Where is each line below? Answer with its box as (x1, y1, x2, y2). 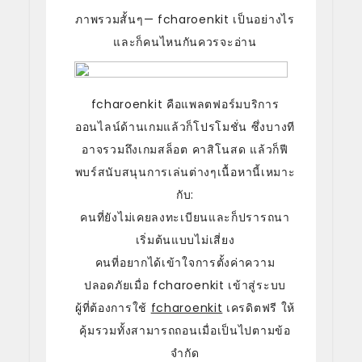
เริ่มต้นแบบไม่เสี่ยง (135, 232, 235, 248)
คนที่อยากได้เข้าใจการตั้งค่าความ (95, 255, 276, 271)
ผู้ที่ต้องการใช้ (74, 300, 151, 316)
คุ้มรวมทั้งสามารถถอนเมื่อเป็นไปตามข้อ (79, 322, 291, 339)
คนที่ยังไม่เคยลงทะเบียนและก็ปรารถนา (80, 209, 290, 225)
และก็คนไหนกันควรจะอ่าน (113, 34, 257, 50)
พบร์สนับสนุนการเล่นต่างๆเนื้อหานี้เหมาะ (74, 164, 296, 180)
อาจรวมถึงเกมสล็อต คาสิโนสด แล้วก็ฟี (82, 141, 288, 158)
